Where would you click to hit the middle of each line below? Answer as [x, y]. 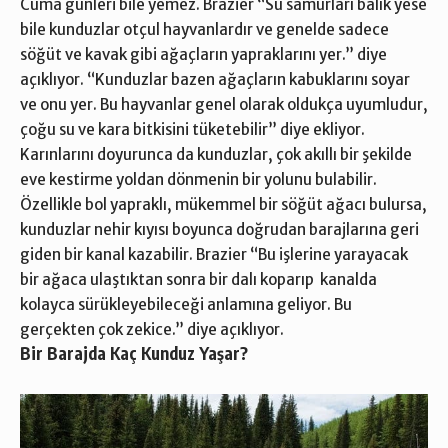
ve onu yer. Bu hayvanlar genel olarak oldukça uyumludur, [224, 105]
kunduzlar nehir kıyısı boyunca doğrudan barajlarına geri [219, 230]
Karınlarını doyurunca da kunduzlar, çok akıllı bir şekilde [216, 155]
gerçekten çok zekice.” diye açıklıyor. [152, 330]
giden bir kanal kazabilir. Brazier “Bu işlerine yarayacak [214, 255]
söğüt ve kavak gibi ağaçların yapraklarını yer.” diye [203, 55]
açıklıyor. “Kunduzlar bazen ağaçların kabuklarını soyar [215, 80]
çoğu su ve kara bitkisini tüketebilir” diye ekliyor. [192, 130]
